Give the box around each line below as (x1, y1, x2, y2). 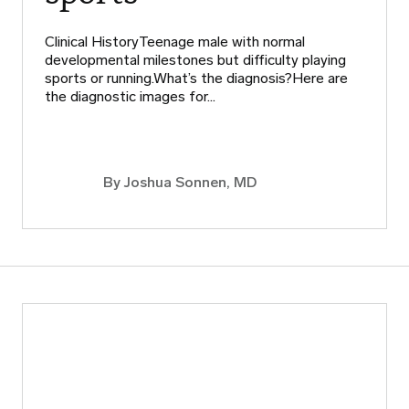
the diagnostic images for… (45, 88, 215, 106)
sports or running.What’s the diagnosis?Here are (45, 69, 348, 88)
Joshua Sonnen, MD (124, 173, 257, 192)
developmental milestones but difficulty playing (45, 51, 346, 69)
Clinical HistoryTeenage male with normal (45, 33, 305, 51)
